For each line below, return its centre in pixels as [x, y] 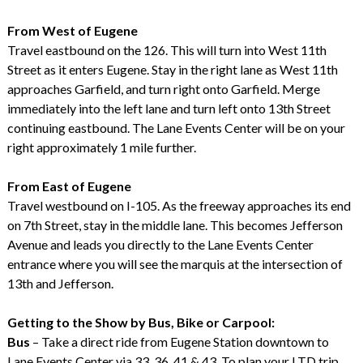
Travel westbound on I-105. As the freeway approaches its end [179, 205]
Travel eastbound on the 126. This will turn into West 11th [167, 49]
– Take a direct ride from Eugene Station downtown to [179, 341]
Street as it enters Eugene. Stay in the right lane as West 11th [172, 69]
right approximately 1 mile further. [101, 147]
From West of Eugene [72, 30]
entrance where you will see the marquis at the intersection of [175, 263]
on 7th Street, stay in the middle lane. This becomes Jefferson [175, 224]
